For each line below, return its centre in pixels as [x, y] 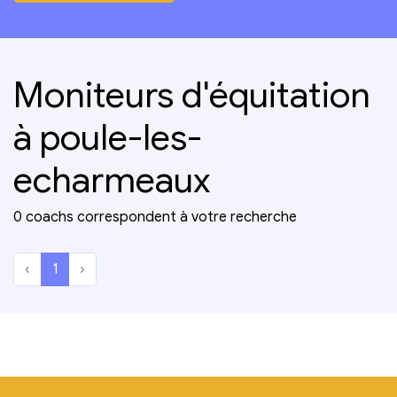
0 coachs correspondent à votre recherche [155, 217]
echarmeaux [112, 179]
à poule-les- [108, 137]
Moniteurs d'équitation [192, 94]
